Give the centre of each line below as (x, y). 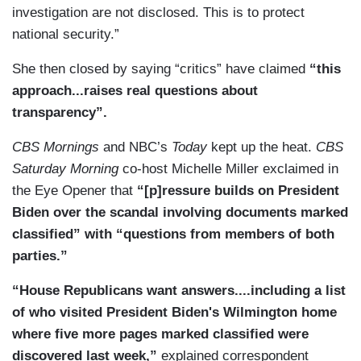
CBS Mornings (56, 147)
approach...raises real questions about (135, 91)
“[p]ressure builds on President (238, 191)
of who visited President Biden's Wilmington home (174, 313)
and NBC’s (135, 147)
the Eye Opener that (75, 191)
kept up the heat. (263, 147)
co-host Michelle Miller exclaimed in (228, 169)
